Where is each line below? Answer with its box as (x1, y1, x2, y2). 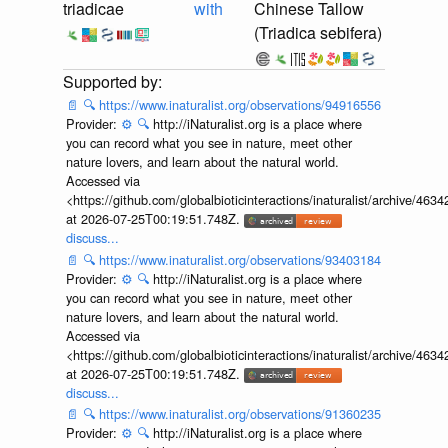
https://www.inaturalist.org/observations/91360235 (98, 404, 381, 424)
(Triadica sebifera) (254, 21, 382, 45)
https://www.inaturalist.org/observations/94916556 (98, 95, 381, 115)
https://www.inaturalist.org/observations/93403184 (98, 249, 381, 269)
